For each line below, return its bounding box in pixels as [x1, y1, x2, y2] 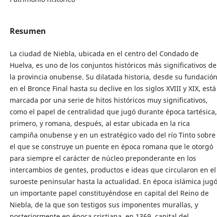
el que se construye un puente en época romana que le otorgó [9, 142, 213, 152]
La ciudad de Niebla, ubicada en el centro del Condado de [9, 49, 199, 59]
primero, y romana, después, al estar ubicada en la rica [9, 119, 190, 128]
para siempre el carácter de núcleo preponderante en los [9, 154, 196, 163]
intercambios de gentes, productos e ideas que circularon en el [9, 165, 216, 175]
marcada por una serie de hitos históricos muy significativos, [9, 95, 208, 105]
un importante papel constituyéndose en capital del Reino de [9, 188, 209, 198]
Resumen [9, 26, 46, 36]
